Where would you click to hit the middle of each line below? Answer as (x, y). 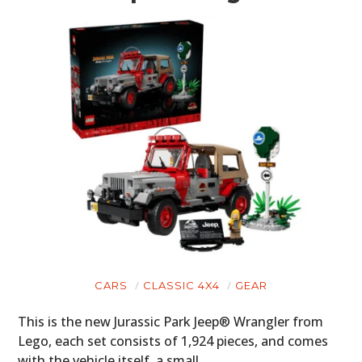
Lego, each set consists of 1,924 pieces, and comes (173, 341)
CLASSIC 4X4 (181, 285)
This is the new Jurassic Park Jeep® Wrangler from (171, 321)
